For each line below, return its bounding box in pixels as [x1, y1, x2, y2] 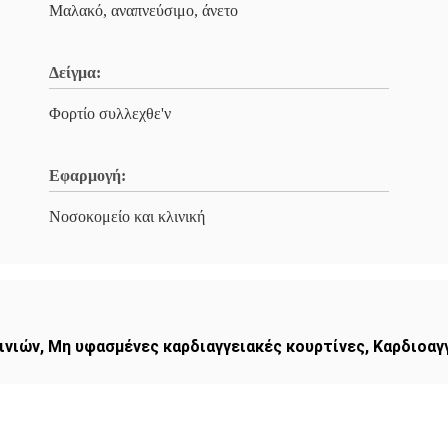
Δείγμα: [49, 64, 101, 81]
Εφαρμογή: [49, 167, 126, 184]
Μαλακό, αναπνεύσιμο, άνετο [49, 2, 238, 19]
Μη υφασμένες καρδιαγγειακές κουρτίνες [48, 337, 365, 356]
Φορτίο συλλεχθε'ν [49, 105, 171, 122]
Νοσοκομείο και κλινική [49, 208, 205, 225]
